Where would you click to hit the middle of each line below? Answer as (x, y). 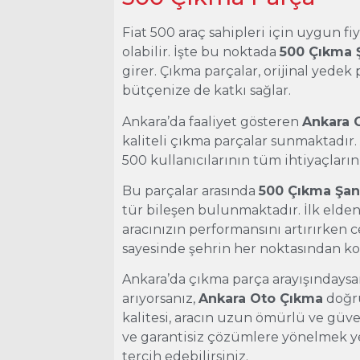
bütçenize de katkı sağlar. (207, 91)
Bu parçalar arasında (191, 191)
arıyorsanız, (161, 299)
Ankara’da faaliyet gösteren (213, 121)
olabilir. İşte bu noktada (201, 52)
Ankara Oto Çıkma (261, 299)
